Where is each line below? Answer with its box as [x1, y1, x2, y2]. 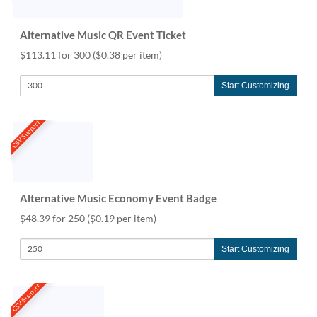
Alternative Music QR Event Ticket [20, 28, 186, 41]
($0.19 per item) [87, 212, 156, 224]
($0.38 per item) [93, 48, 162, 61]
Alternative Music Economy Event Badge [20, 191, 217, 204]
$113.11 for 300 [20, 48, 93, 61]
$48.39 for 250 [20, 212, 87, 224]
